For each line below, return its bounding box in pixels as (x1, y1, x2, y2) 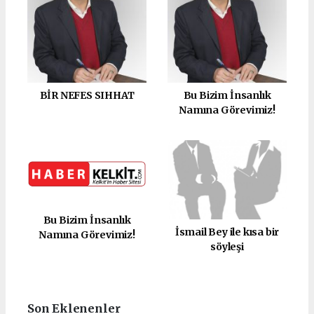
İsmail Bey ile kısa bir (175, 226, 280, 239)
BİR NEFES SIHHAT (39, 88, 135, 102)
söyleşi (210, 240, 244, 254)
